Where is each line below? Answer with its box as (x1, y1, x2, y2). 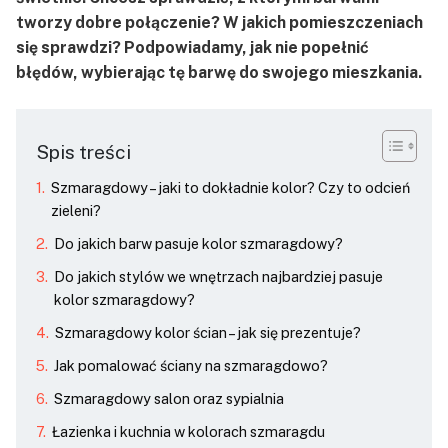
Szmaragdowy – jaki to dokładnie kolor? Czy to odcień (50, 179, 410, 196)
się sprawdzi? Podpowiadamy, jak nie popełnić (16, 38, 369, 57)
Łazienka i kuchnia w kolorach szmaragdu (51, 423, 325, 440)
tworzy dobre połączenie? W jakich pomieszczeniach (16, 13, 423, 32)
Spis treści (36, 141, 131, 163)
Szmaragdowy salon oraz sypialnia (53, 390, 284, 407)
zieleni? (50, 202, 101, 219)
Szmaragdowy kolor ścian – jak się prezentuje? (54, 324, 361, 341)
